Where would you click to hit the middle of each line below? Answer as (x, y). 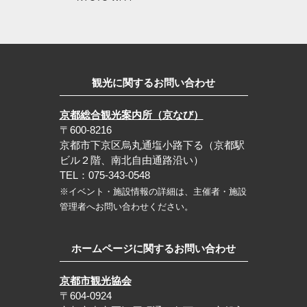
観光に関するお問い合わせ (153, 83)
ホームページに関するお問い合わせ (153, 249)
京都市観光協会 (95, 281)
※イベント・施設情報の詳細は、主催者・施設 (153, 192)
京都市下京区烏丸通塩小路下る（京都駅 (152, 145)
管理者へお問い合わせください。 (126, 207)
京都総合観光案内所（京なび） (131, 115)
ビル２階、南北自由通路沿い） (131, 160)
